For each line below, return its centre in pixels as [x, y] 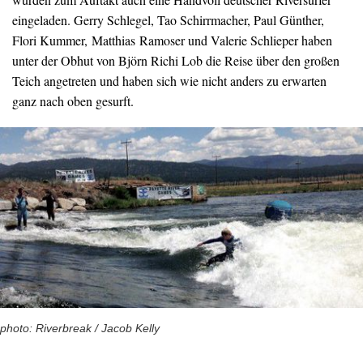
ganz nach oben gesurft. [73, 101]
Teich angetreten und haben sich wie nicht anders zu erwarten [169, 81]
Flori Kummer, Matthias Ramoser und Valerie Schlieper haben [172, 41]
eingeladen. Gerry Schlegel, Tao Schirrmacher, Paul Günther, [168, 20]
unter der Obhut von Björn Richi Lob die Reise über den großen [176, 61]
